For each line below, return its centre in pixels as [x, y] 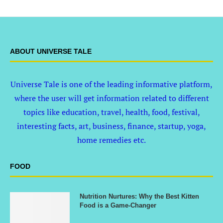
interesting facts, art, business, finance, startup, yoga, [111, 126]
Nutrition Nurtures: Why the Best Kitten [139, 196]
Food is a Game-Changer [118, 205]
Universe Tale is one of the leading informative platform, [111, 84]
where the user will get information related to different [111, 98]
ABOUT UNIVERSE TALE [51, 51]
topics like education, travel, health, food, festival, [111, 112]
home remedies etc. [111, 140]
